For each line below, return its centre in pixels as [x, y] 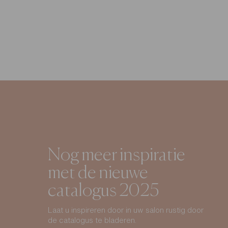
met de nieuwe [98, 173]
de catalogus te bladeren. [92, 220]
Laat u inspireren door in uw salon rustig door [125, 210]
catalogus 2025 [103, 191]
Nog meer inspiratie [116, 155]
